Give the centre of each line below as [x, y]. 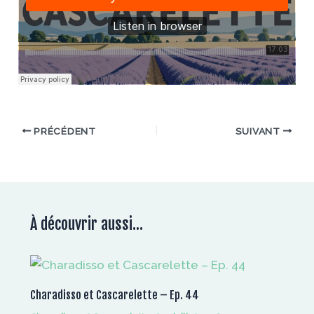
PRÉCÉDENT [63, 131]
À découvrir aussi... [86, 224]
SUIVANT [259, 131]
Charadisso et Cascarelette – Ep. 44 [114, 295]
